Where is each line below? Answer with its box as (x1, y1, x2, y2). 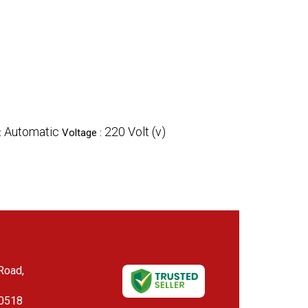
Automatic (4, 124, 59, 139)
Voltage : (62, 126, 104, 139)
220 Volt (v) (104, 124, 166, 139)
